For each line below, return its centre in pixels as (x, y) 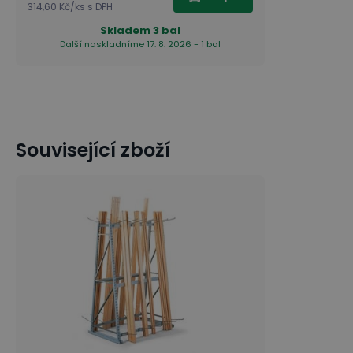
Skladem (126, 30)
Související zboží (93, 150)
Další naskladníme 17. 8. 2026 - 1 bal (141, 44)
